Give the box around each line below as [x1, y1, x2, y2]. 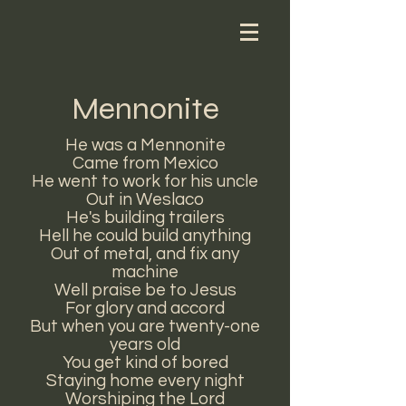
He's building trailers [65, 208, 225, 227]
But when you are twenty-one [30, 317, 260, 335]
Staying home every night [45, 372, 245, 390]
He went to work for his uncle [32, 172, 258, 190]
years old [110, 335, 180, 353]
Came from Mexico [72, 154, 218, 172]
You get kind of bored [62, 353, 228, 372]
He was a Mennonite [64, 136, 226, 154]
